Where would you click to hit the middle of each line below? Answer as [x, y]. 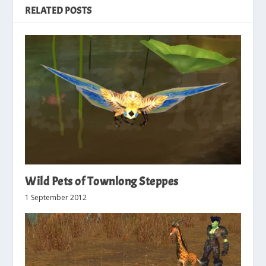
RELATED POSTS [58, 11]
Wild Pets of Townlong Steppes [102, 182]
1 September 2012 [56, 198]
